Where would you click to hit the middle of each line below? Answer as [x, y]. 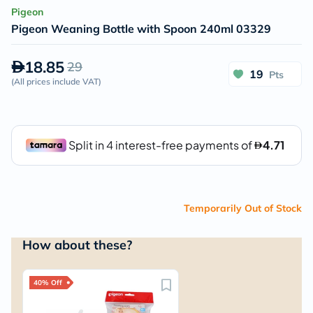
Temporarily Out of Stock [243, 208]
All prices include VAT [56, 81]
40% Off [48, 283]
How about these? [77, 245]
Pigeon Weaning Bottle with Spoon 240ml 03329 [141, 29]
